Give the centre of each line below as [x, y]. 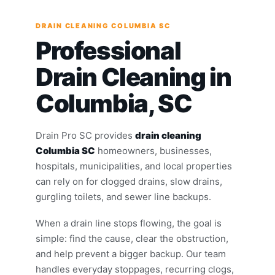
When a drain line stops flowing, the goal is [129, 223]
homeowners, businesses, [153, 151]
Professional [108, 51]
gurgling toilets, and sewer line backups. [123, 197]
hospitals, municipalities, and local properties [134, 166]
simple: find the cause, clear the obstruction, [132, 238]
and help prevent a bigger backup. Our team [131, 254]
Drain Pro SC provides [85, 135]
